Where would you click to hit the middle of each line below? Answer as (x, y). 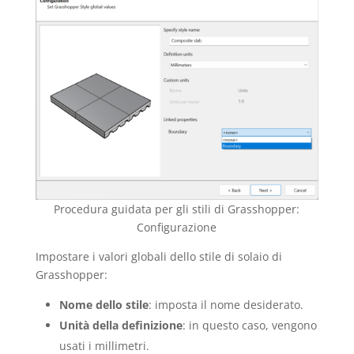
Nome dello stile (104, 304)
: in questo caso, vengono (249, 325)
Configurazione (177, 227)
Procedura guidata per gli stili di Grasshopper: (177, 209)
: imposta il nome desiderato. (226, 304)
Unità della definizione (121, 325)
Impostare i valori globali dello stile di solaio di (158, 256)
